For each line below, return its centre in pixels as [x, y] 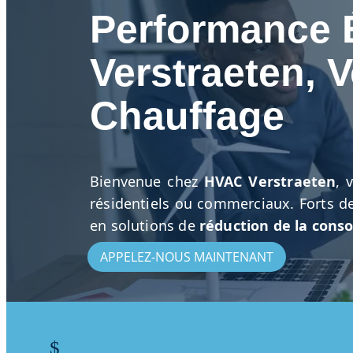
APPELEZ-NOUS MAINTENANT [187, 257]
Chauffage [187, 115]
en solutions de [145, 225]
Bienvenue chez [147, 181]
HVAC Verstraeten [270, 181]
